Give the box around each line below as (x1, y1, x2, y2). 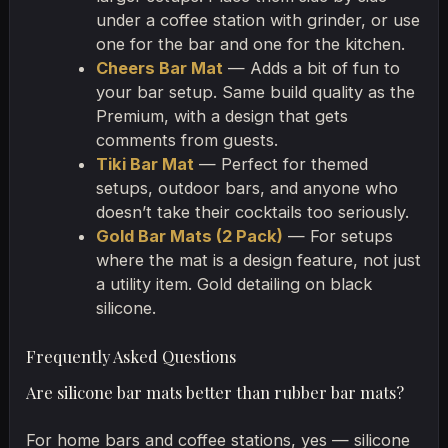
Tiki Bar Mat (95, 153, 194, 174)
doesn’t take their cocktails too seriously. (95, 201, 409, 222)
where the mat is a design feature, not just (95, 249, 421, 270)
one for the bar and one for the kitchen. (95, 33, 405, 54)
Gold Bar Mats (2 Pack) (95, 225, 283, 246)
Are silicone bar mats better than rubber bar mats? (26, 380, 405, 403)
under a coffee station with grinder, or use (95, 9, 420, 30)
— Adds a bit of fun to (222, 57, 400, 78)
